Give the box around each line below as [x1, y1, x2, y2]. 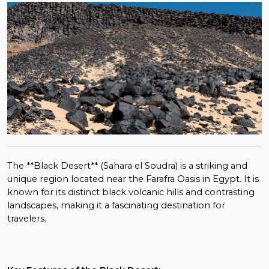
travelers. [7, 213, 46, 224]
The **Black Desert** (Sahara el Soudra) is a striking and [7, 160, 247, 171]
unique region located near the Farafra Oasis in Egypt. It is [7, 173, 259, 184]
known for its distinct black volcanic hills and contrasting [7, 186, 255, 198]
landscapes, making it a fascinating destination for [7, 199, 225, 211]
